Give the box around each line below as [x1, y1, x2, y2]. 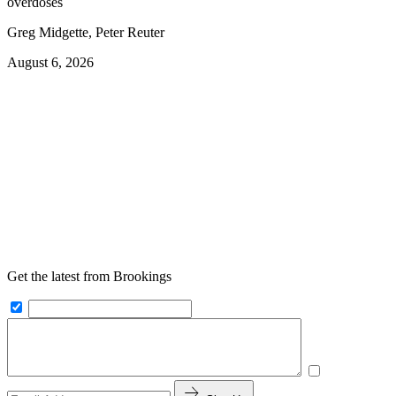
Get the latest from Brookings [7, 269, 171, 285]
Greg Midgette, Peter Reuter [7, 25, 164, 41]
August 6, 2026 [7, 55, 94, 71]
